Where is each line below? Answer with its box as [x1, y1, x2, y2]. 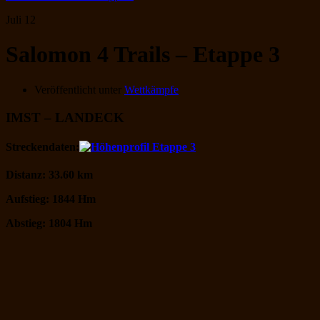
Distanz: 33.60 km [6, 169, 93, 181]
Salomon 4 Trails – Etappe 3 [6, 41, 280, 68]
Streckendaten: [6, 140, 79, 153]
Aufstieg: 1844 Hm [6, 193, 96, 206]
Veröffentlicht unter [34, 83, 124, 96]
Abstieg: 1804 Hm [6, 217, 92, 230]
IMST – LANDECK [6, 109, 124, 125]
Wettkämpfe [124, 83, 179, 96]
